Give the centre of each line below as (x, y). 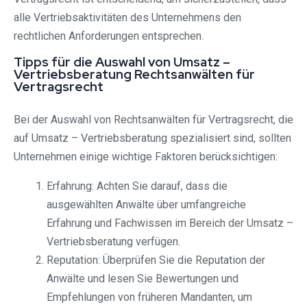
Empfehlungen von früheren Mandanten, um (149, 297)
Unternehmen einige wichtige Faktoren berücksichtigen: (146, 157)
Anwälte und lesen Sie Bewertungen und (143, 279)
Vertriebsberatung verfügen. (113, 242)
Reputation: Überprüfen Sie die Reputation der (156, 260)
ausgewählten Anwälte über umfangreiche (146, 205)
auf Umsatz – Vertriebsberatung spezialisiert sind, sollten (152, 138)
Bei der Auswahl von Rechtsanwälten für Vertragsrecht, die (153, 120)
